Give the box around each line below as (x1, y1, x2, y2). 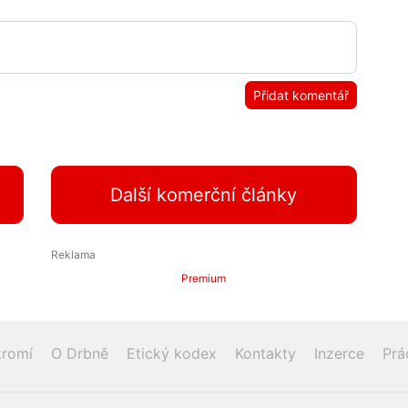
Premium (181, 271, 227, 286)
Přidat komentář (253, 87, 350, 104)
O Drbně (51, 344, 108, 363)
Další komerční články (110, 184, 298, 207)
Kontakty (235, 344, 296, 363)
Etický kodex (127, 344, 217, 363)
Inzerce (314, 344, 364, 363)
